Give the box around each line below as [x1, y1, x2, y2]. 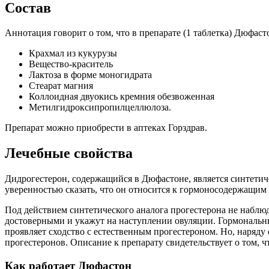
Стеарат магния [29, 80, 93, 91]
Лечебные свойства [5, 145, 133, 162]
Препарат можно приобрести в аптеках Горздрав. [5, 122, 207, 133]
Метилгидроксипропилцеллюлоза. [29, 102, 171, 113]
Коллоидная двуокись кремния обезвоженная [29, 91, 214, 102]
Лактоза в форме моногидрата [29, 70, 152, 80]
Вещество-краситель [29, 59, 113, 70]
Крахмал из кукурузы [29, 48, 117, 59]
